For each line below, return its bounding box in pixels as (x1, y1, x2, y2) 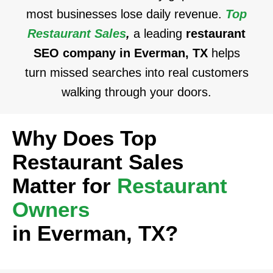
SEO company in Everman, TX (33, 46, 211, 60)
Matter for (12, 174, 117, 197)
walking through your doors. (62, 85, 211, 99)
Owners (12, 197, 90, 221)
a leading (133, 27, 186, 40)
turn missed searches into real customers (24, 66, 249, 79)
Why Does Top (12, 126, 157, 150)
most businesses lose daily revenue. (26, 7, 225, 21)
